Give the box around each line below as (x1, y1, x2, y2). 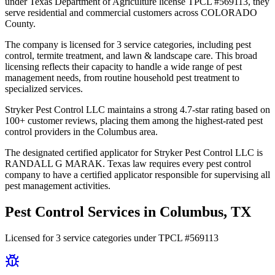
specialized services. (5, 83, 83, 94)
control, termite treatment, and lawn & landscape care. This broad (5, 50, 257, 61)
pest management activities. (5, 180, 110, 191)
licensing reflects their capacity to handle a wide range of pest (5, 61, 242, 72)
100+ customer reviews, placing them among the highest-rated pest (5, 115, 263, 126)
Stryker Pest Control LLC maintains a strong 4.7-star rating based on (5, 104, 270, 115)
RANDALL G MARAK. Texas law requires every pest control (5, 158, 251, 169)
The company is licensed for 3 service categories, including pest (5, 39, 251, 50)
